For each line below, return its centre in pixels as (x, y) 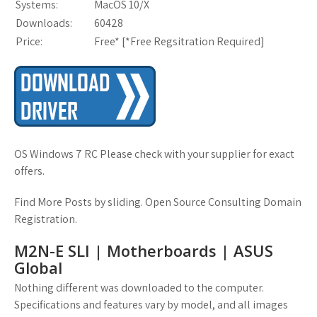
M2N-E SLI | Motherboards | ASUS (144, 250)
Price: (29, 41)
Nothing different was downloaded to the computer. (139, 288)
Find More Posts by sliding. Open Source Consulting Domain (158, 202)
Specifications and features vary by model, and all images (151, 305)
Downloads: (44, 23)
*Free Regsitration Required (193, 41)
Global (38, 267)
